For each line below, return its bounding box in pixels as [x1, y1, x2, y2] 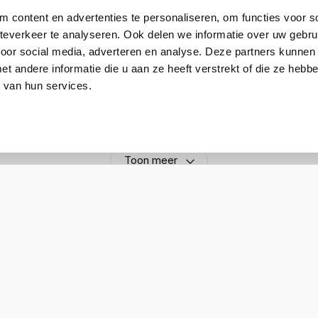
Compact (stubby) [168, 111, 258, 125]
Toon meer [124, 154, 177, 168]
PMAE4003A [168, 22, 231, 35]
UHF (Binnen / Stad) [168, 82, 265, 95]
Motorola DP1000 [168, 52, 252, 65]
